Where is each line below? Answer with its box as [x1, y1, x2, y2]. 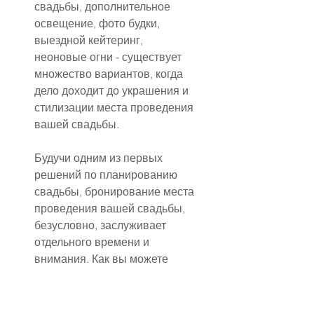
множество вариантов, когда [34, 67, 186, 81]
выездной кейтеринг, [34, 33, 146, 48]
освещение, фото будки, [34, 16, 163, 31]
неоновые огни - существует [34, 50, 184, 64]
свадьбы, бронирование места [34, 184, 197, 199]
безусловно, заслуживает [34, 218, 169, 233]
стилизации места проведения [34, 100, 196, 115]
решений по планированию [34, 168, 180, 182]
